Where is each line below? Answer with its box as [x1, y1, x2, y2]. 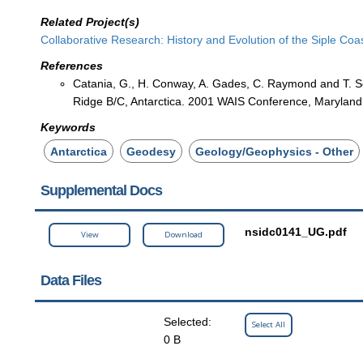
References [41, 58, 104, 72]
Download [164, 228, 203, 240]
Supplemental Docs [40, 181, 162, 199]
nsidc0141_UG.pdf [245, 224, 348, 238]
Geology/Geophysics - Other [195, 144, 354, 158]
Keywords [41, 120, 96, 134]
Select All [252, 319, 286, 330]
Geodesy [126, 144, 177, 158]
